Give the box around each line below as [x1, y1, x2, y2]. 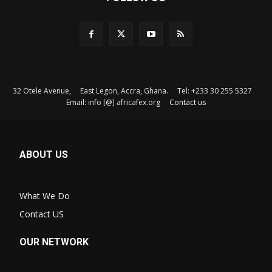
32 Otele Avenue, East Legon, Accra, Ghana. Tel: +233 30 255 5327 [13, 86, 259, 97]
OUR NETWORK [19, 236, 89, 248]
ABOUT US [19, 149, 68, 161]
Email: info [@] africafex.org [66, 97, 169, 108]
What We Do [19, 190, 70, 202]
